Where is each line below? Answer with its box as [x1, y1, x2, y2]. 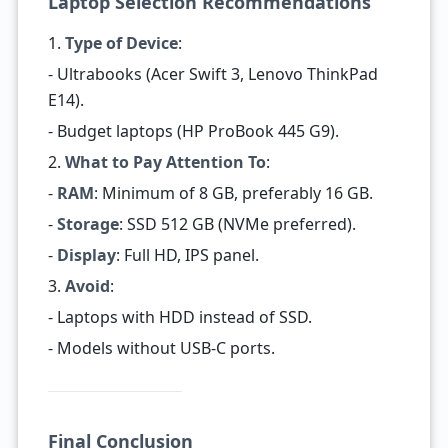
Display [56, 244, 116, 266]
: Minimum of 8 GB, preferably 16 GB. [93, 182, 373, 204]
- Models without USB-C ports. [47, 337, 275, 359]
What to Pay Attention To [64, 151, 266, 173]
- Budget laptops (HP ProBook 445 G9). [47, 120, 339, 142]
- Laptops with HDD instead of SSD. [47, 306, 312, 328]
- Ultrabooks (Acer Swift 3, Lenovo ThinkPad [47, 63, 378, 85]
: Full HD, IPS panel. [115, 244, 259, 266]
